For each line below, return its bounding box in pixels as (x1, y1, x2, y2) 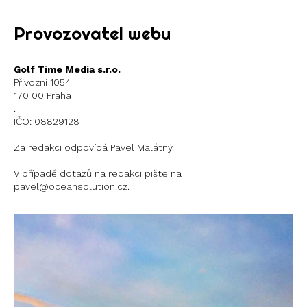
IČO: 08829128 (14, 116, 79, 127)
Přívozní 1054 (14, 77, 71, 88)
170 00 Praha (14, 90, 71, 101)
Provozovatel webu (14, 23, 171, 45)
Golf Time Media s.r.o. (14, 64, 121, 75)
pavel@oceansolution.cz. (14, 181, 130, 193)
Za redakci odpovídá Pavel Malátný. (14, 142, 174, 153)
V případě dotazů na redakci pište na (14, 168, 182, 180)
